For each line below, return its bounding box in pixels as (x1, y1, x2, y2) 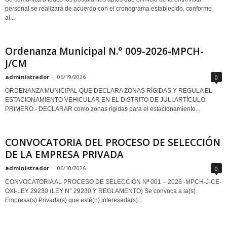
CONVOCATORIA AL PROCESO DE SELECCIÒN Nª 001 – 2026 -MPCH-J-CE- (5, 178, 221, 185)
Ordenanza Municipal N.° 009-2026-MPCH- (5, 45, 204, 58)
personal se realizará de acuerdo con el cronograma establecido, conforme (5, 5, 212, 12)
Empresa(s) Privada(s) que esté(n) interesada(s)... (5, 197, 142, 204)
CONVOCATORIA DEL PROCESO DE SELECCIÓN (5, 136, 220, 149)
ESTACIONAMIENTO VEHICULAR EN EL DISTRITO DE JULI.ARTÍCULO (5, 96, 205, 103)
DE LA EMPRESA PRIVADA (5, 148, 124, 161)
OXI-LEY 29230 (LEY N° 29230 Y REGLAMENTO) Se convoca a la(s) (5, 187, 196, 195)
